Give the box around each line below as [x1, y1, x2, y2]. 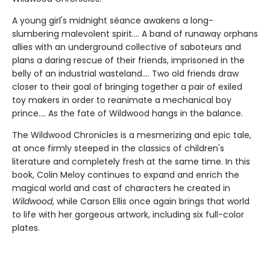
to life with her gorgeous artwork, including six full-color [12, 208, 244, 221]
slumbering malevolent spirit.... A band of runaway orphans [12, 27, 258, 40]
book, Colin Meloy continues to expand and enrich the [12, 168, 239, 181]
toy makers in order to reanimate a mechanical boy [12, 93, 231, 106]
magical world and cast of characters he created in [12, 181, 230, 194]
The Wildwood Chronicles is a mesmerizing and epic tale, [12, 128, 251, 141]
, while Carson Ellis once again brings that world [52, 195, 250, 207]
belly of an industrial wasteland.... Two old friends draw [12, 67, 239, 80]
